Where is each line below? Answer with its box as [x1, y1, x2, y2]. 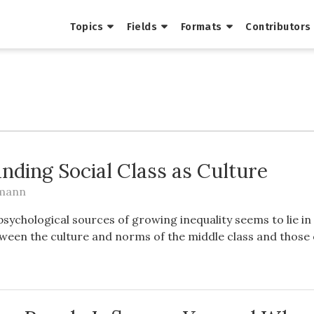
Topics [70, 20, 104, 34]
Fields [126, 20, 158, 34]
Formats [180, 20, 222, 34]
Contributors [245, 20, 311, 34]
